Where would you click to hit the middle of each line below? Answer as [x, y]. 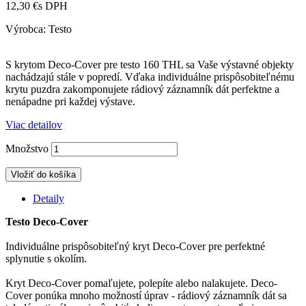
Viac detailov [34, 125]
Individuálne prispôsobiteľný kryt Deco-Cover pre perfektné [135, 247]
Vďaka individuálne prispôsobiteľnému [210, 77]
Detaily [48, 199]
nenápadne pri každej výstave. [70, 102]
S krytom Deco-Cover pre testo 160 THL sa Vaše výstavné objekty [150, 65]
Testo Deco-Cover [47, 222]
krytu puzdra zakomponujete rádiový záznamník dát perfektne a [142, 89]
